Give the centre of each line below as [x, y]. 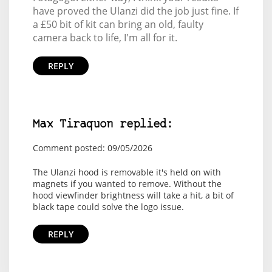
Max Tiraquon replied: [103, 125]
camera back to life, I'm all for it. [105, 38]
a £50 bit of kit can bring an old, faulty [118, 25]
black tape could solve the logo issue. [108, 207]
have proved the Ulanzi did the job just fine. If [135, 11]
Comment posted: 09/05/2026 [92, 148]
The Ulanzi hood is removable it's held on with [127, 172]
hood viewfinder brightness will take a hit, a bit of [133, 195]
